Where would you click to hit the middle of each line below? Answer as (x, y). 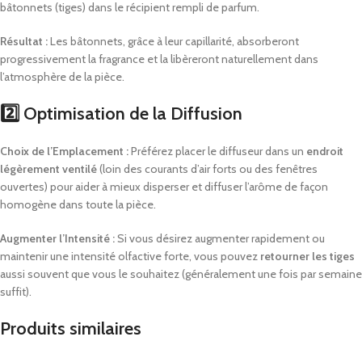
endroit (325, 151)
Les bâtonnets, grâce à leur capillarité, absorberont (173, 41)
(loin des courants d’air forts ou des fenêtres (207, 169)
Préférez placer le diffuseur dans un (217, 151)
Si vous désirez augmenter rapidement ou (220, 238)
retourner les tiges (307, 256)
